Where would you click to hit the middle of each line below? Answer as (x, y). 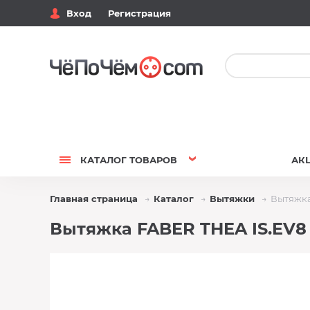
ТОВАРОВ (152, 160)
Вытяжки (232, 199)
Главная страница (94, 199)
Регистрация (139, 13)
